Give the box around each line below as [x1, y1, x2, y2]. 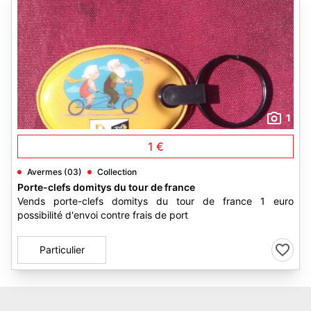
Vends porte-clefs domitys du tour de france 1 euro [17, 195, 294, 207]
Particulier [39, 244, 85, 255]
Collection [97, 167, 137, 177]
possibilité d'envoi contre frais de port [17, 209, 188, 221]
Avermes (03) [27, 167, 82, 177]
